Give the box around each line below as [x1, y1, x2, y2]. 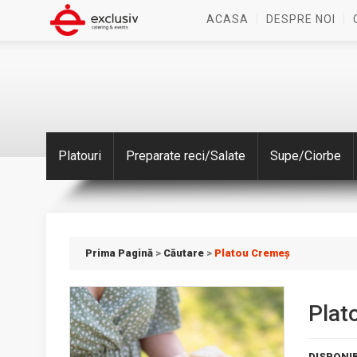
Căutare [163, 247, 204, 259]
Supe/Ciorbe [269, 148, 341, 163]
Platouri [57, 148, 101, 163]
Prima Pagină [85, 247, 153, 259]
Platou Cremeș [214, 247, 290, 259]
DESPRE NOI [265, 13, 335, 25]
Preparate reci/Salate [125, 148, 245, 163]
